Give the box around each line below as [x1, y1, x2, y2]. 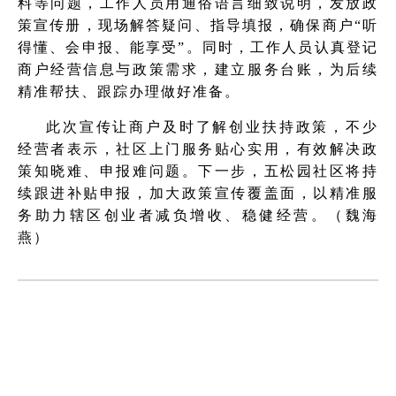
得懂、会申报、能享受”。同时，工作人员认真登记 [18, 39, 378, 55]
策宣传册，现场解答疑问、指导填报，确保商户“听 [18, 17, 378, 33]
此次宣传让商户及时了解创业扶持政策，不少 [46, 118, 378, 134]
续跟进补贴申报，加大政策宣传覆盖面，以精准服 [18, 185, 378, 201]
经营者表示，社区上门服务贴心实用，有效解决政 [18, 141, 378, 156]
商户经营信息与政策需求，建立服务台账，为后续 [18, 61, 378, 77]
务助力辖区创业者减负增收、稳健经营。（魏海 [18, 207, 378, 223]
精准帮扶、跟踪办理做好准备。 [18, 83, 240, 99]
